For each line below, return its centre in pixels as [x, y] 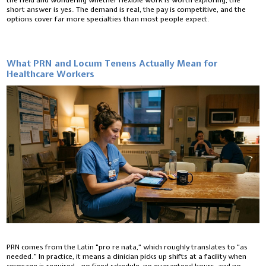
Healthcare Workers [51, 75]
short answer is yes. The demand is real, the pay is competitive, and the [126, 9]
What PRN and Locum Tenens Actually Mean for [112, 64]
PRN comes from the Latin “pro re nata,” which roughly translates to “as [127, 247]
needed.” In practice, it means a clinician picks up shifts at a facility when [127, 257]
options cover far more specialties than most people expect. [108, 19]
